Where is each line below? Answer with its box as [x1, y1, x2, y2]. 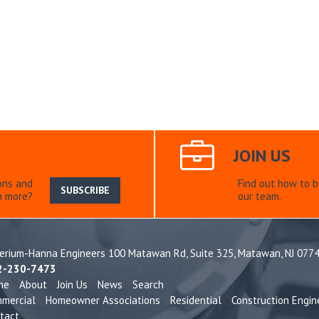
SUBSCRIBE [61, 184, 110, 197]
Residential [169, 293, 221, 307]
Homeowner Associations [45, 293, 160, 307]
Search [132, 277, 164, 291]
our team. [237, 189, 281, 204]
